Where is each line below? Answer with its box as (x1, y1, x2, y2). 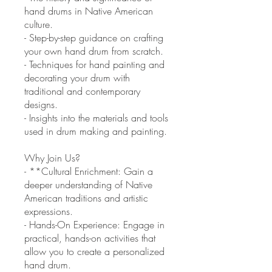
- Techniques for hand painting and (24, 58, 165, 71)
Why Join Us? (24, 151, 80, 165)
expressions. (24, 205, 73, 218)
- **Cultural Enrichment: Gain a (24, 165, 153, 178)
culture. (24, 18, 53, 31)
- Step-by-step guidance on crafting (24, 31, 163, 44)
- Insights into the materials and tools (24, 111, 168, 124)
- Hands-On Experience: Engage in (24, 218, 165, 231)
